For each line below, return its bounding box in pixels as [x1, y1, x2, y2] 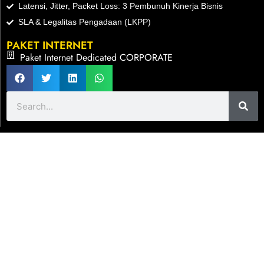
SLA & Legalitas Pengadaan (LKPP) [18, 17, 151, 27]
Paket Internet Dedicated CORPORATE [19, 51, 173, 65]
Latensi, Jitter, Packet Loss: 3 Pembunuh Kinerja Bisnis [18, 1, 223, 11]
